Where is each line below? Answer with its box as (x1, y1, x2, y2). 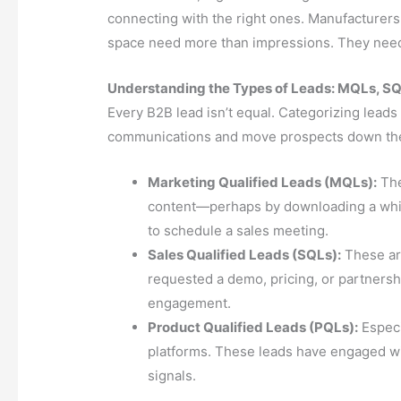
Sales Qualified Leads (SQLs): (148, 246, 342, 264)
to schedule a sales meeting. (148, 222, 329, 240)
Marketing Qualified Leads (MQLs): (148, 174, 378, 192)
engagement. (148, 294, 232, 312)
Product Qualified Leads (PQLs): (148, 319, 359, 337)
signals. (148, 367, 197, 385)
